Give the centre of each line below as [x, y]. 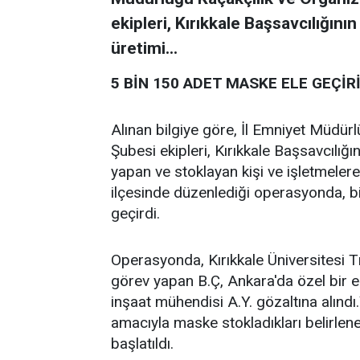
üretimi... [144, 48]
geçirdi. [135, 213]
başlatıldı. [142, 344]
